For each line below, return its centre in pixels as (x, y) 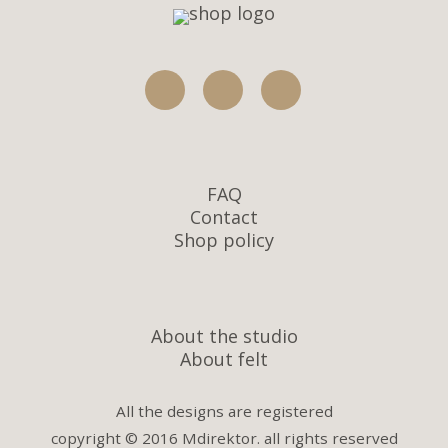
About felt (224, 359)
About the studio (224, 335)
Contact (224, 217)
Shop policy (224, 240)
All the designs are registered (224, 411)
